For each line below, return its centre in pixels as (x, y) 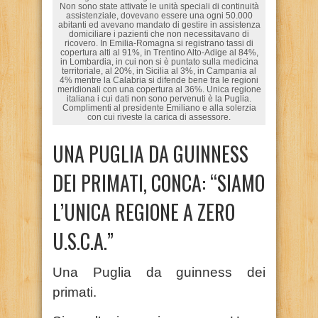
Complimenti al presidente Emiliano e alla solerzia (159, 107)
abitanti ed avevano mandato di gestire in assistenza (159, 24)
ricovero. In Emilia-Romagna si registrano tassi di (159, 43)
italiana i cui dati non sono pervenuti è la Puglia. (159, 98)
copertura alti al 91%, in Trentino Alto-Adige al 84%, (159, 52)
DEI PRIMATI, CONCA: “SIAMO (159, 182)
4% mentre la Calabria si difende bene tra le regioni (159, 79)
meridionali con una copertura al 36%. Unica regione (159, 89)
